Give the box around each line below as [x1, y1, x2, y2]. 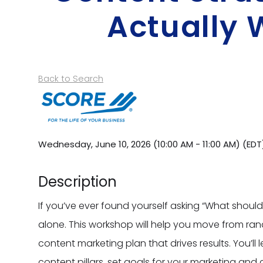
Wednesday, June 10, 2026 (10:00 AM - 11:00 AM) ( [38, 137, 247, 150]
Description [38, 172, 117, 191]
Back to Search [38, 73, 103, 85]
